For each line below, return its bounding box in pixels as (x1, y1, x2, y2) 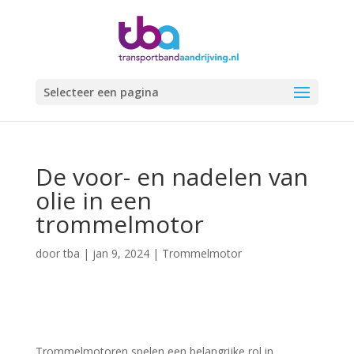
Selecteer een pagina (43, 85, 159, 100)
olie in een (35, 184, 152, 217)
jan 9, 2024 (92, 246, 149, 261)
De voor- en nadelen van (35, 160, 308, 193)
